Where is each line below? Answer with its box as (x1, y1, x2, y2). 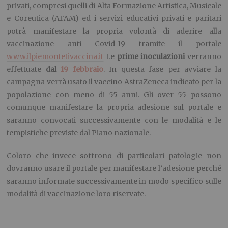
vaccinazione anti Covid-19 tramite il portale (7, 39, 221, 49)
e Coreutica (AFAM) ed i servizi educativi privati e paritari (7, 14, 221, 23)
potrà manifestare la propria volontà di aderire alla (7, 26, 221, 36)
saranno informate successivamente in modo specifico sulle (7, 177, 221, 186)
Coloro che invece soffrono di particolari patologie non (7, 151, 221, 161)
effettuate (7, 65, 46, 74)
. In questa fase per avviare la (103, 65, 221, 74)
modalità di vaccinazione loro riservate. (7, 189, 146, 199)
